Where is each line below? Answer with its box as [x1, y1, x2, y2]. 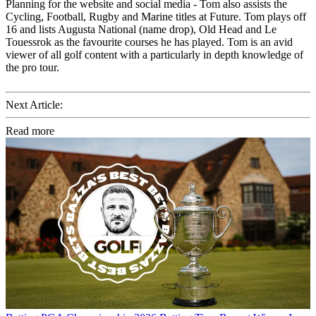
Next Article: [6, 98, 63, 111]
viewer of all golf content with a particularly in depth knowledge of [6, 48, 303, 61]
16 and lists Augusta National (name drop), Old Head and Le [6, 23, 276, 35]
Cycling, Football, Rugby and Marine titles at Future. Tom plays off [6, 10, 306, 23]
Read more [6, 124, 54, 137]
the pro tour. [6, 61, 59, 73]
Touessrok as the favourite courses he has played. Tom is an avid [6, 35, 293, 48]
